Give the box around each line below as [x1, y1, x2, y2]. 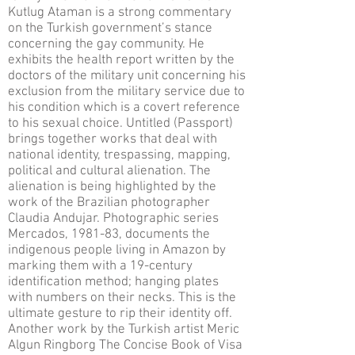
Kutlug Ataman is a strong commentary [8, 5, 231, 21]
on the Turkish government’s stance [8, 21, 212, 36]
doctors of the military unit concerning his [8, 68, 246, 84]
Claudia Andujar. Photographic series [8, 211, 219, 227]
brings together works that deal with [8, 132, 217, 147]
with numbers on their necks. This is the [8, 290, 236, 306]
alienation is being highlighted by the [8, 179, 216, 195]
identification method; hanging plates [8, 274, 219, 290]
